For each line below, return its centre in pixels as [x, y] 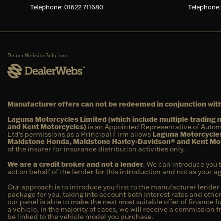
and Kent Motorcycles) [47, 127]
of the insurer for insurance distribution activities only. [96, 149]
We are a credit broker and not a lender [75, 164]
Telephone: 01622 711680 [67, 7]
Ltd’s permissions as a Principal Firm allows [80, 134]
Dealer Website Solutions [38, 55]
